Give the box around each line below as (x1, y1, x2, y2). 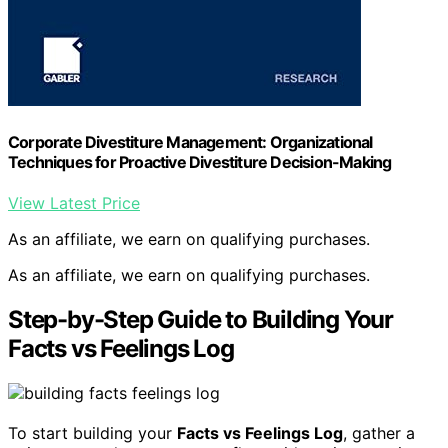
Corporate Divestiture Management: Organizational (8, 131, 373, 152)
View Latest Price (8, 192, 140, 213)
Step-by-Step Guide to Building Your (8, 304, 393, 334)
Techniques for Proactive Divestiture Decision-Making (8, 151, 392, 172)
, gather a (343, 422, 415, 443)
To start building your (8, 422, 177, 443)
